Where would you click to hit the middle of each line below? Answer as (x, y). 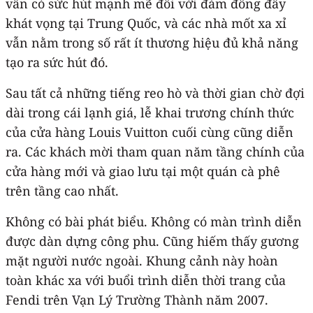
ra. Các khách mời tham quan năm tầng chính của (155, 151)
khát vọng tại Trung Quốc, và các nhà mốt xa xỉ (146, 23)
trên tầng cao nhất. (62, 190)
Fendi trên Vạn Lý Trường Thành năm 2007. (137, 299)
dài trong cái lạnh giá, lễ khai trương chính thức (150, 112)
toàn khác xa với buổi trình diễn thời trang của (146, 280)
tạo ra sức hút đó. (57, 62)
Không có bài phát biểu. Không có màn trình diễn (154, 221)
